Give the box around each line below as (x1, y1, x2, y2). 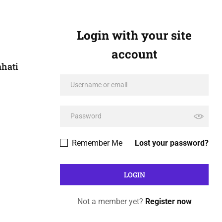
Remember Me (70, 138, 122, 148)
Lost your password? (135, 138, 209, 148)
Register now (145, 197, 192, 206)
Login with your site (77, 27, 192, 43)
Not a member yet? (77, 197, 145, 206)
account (111, 46, 158, 62)
